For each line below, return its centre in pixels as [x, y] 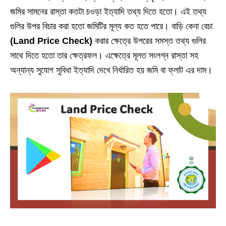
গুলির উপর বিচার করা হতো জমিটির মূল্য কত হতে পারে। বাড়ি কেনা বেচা [111, 26]
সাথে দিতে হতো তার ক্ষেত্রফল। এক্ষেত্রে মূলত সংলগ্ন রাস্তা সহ [104, 55]
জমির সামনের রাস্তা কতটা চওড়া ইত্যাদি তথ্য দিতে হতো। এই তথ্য [108, 11]
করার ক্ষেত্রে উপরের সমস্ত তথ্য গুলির [149, 41]
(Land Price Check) [51, 41]
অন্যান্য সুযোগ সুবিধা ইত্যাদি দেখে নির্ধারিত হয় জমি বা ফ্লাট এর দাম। [111, 70]
